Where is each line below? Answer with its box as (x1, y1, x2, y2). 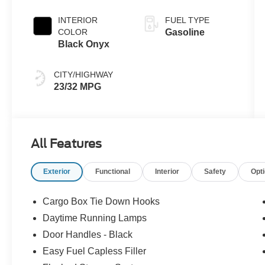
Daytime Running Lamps (43, 213, 147, 224)
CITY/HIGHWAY (54, 69, 114, 79)
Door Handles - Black (43, 230, 133, 240)
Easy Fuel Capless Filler (43, 246, 147, 257)
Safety (204, 167, 227, 176)
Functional (95, 167, 131, 176)
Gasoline (164, 27, 205, 37)
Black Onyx (58, 38, 110, 49)
